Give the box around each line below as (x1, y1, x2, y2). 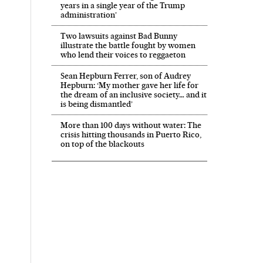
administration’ (60, 9, 117, 19)
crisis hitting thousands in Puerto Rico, (60, 129, 201, 139)
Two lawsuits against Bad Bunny (60, 31, 177, 41)
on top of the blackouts (60, 139, 144, 149)
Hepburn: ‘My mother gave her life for (60, 80, 198, 90)
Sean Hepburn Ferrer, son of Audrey (60, 70, 191, 80)
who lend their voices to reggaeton (60, 49, 186, 59)
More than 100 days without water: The (60, 120, 201, 130)
